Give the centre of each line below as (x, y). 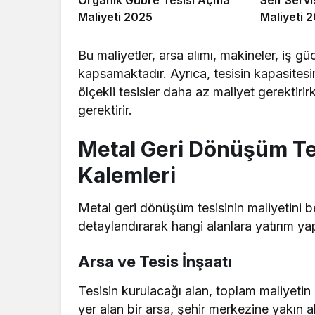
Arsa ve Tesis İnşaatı (155, 261)
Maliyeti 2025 (115, 17)
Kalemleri (127, 175)
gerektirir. (105, 110)
